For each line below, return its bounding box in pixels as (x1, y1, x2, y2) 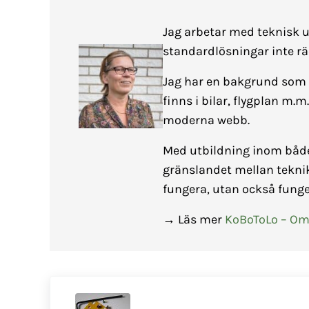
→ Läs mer (162, 212, 225, 228)
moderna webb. (162, 112, 250, 128)
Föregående (49, 277, 114, 293)
